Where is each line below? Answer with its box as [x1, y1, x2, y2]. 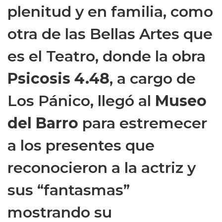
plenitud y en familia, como [7, 2, 213, 21]
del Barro [7, 114, 78, 133]
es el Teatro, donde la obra [7, 47, 206, 66]
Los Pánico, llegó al [7, 92, 155, 111]
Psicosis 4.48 [7, 69, 110, 88]
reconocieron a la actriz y [7, 159, 196, 177]
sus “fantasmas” [7, 181, 130, 200]
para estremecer [78, 114, 207, 133]
